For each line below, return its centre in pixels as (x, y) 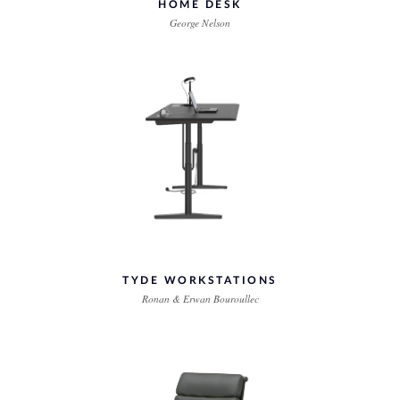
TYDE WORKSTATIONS (200, 280)
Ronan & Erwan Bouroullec (200, 299)
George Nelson (200, 23)
